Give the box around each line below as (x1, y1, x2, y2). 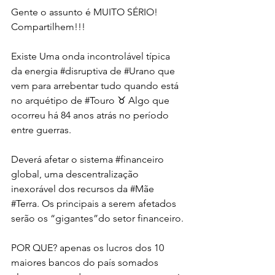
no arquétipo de (11, 94, 85, 106)
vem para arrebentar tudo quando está (11, 79, 181, 91)
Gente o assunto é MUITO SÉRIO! (11, 6, 160, 18)
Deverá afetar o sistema (11, 153, 115, 165)
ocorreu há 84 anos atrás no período (11, 109, 171, 121)
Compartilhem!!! (11, 20, 85, 33)
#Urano (124, 64, 155, 77)
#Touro (85, 94, 115, 106)
